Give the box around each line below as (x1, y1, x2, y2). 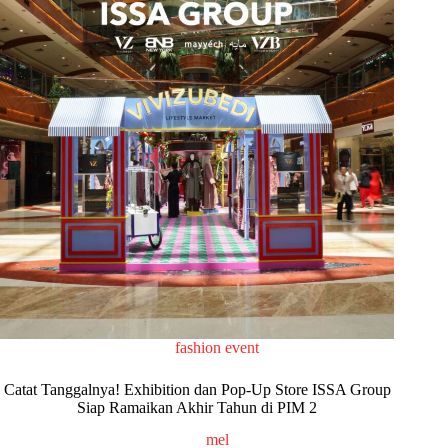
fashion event (175, 338, 260, 356)
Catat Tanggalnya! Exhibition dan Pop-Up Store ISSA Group (3, 380, 391, 398)
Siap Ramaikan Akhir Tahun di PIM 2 (77, 398, 318, 416)
